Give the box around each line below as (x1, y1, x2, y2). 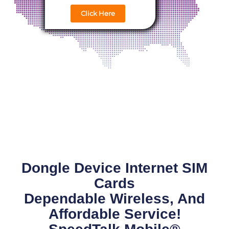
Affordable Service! (48, 206, 181, 222)
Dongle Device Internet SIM (21, 160, 208, 176)
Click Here (80, 9, 115, 17)
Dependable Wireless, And (24, 191, 205, 207)
